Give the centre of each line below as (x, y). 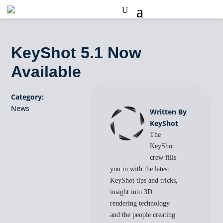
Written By (168, 112)
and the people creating (143, 215)
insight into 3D (131, 192)
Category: (28, 97)
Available (46, 72)
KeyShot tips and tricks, (144, 180)
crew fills (163, 158)
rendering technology (140, 203)
